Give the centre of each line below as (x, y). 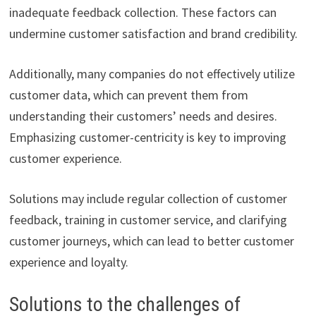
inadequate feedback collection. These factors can (142, 12)
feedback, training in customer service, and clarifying (148, 219)
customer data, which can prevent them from (128, 95)
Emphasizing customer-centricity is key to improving (147, 137)
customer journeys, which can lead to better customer (151, 241)
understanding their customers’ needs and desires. (143, 116)
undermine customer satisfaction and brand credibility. (153, 33)
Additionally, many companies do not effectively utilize (152, 73)
